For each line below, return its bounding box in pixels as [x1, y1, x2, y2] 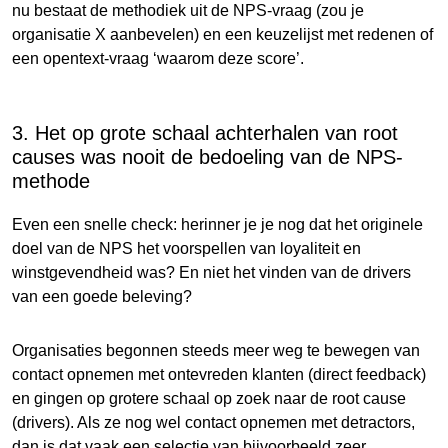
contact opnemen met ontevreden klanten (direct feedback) [12, 365, 426, 383]
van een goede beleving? [12, 287, 192, 305]
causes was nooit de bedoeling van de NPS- [12, 145, 403, 168]
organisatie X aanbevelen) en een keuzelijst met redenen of [12, 25, 433, 43]
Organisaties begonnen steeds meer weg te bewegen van [12, 341, 420, 359]
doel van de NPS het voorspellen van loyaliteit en [12, 239, 361, 257]
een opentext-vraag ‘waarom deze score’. [12, 49, 304, 67]
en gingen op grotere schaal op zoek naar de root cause [12, 389, 406, 407]
